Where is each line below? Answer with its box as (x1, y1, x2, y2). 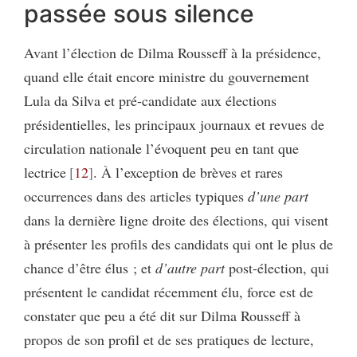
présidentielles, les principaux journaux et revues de (24, 114, 324, 134)
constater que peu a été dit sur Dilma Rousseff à (24, 305, 300, 325)
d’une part (248, 186, 308, 206)
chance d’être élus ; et (24, 257, 155, 277)
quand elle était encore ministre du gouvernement (24, 66, 309, 86)
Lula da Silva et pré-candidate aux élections (24, 90, 277, 110)
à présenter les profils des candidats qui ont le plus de (24, 233, 333, 253)
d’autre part (155, 257, 225, 277)
